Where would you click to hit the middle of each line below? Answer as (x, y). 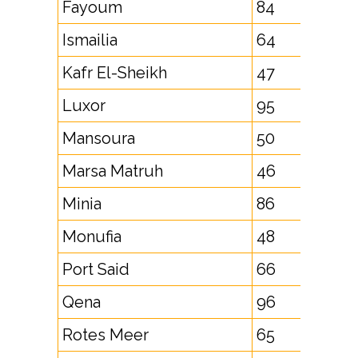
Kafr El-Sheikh (115, 73)
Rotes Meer (105, 335)
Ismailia (90, 40)
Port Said (96, 269)
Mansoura (99, 138)
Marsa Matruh (113, 171)
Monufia (92, 237)
